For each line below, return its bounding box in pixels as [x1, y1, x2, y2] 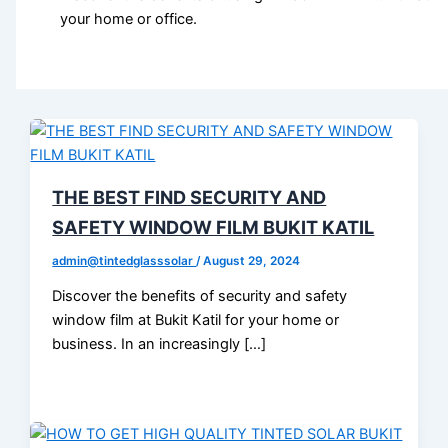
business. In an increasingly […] [52, 335, 267, 354]
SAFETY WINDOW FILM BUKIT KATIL [52, 215, 375, 238]
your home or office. [59, 10, 197, 29]
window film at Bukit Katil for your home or [52, 311, 340, 330]
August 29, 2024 [203, 253, 301, 268]
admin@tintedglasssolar [52, 253, 197, 268]
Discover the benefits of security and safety [52, 287, 348, 306]
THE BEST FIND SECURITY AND [52, 185, 327, 208]
